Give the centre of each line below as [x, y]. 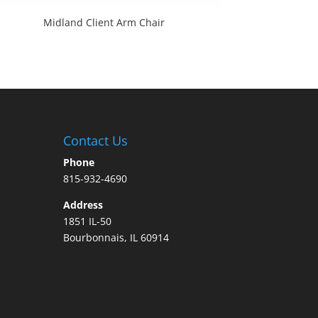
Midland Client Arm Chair [104, 22]
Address [83, 205]
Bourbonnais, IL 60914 [116, 238]
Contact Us [96, 141]
